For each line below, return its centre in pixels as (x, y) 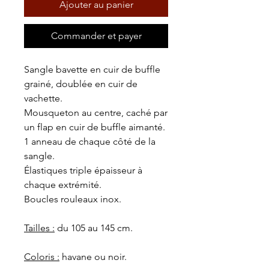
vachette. (43, 98)
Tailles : (39, 228)
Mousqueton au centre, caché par (96, 113)
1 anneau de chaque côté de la (90, 141)
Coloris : (42, 257)
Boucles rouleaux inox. (73, 199)
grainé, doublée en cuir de (81, 84)
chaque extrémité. (63, 185)
